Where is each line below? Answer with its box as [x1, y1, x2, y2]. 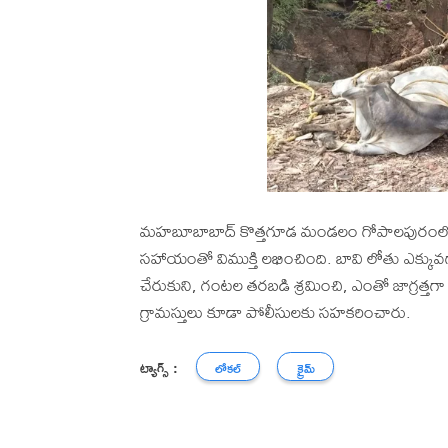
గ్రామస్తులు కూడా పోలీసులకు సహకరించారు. [140, 294, 411, 329]
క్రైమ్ [296, 358, 315, 380]
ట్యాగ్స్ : [140, 353, 178, 381]
